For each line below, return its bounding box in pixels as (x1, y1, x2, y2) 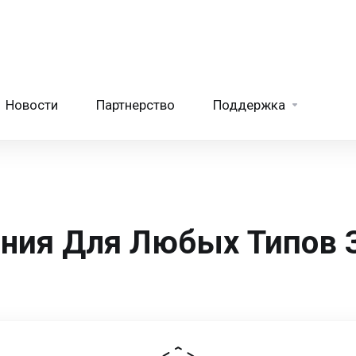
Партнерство (96, 97, 175, 113)
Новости (6, 97, 58, 113)
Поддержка (213, 97, 285, 113)
